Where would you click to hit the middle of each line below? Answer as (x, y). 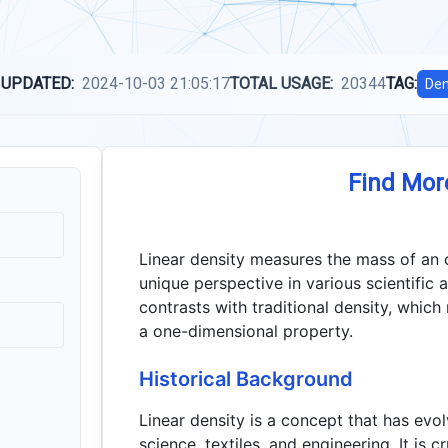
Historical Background (246, 379)
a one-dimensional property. (246, 331)
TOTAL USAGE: (281, 83)
